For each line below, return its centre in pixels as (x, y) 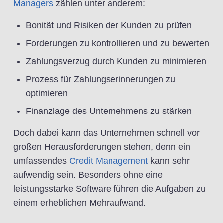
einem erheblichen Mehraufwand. (80, 203)
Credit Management (107, 161)
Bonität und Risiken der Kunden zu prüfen (109, 25)
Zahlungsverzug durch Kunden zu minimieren (116, 61)
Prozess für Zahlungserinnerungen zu (101, 79)
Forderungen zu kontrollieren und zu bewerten (117, 43)
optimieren (47, 93)
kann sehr (169, 161)
